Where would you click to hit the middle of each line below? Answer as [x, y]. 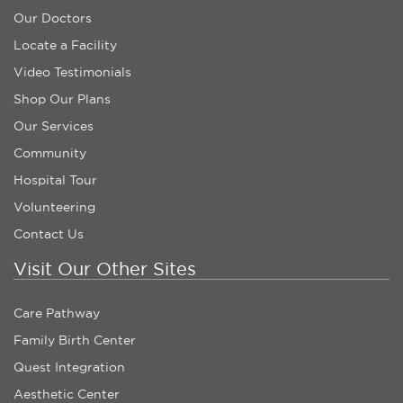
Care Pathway [57, 313]
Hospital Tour [55, 180]
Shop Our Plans [62, 99]
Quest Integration [69, 367]
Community [50, 153]
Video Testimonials [72, 72]
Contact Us [49, 234]
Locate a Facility [65, 45]
